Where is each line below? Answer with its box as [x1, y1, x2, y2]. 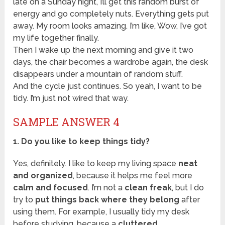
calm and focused [13, 183, 88, 193]
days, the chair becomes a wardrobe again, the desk [13, 57, 208, 67]
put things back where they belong [35, 195, 180, 205]
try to [13, 195, 36, 205]
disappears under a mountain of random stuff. [13, 69, 183, 79]
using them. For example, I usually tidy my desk [13, 207, 190, 217]
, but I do [172, 183, 204, 193]
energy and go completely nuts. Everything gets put [13, 9, 209, 19]
